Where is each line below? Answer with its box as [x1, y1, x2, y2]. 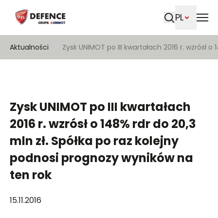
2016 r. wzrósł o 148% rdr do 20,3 [10, 116, 196, 132]
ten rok [10, 167, 52, 183]
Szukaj [168, 23, 196, 36]
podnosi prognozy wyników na [10, 150, 194, 166]
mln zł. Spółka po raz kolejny [10, 133, 179, 149]
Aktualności [10, 42, 49, 52]
